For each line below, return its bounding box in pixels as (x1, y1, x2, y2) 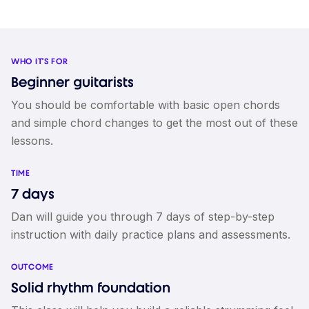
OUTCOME (11, 262, 54, 272)
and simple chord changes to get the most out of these (11, 116, 298, 130)
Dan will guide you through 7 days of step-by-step (11, 210, 275, 223)
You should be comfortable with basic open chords (11, 98, 280, 112)
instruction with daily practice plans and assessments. (11, 228, 290, 241)
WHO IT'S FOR (11, 57, 68, 66)
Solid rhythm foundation (11, 279, 170, 296)
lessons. (11, 134, 53, 148)
